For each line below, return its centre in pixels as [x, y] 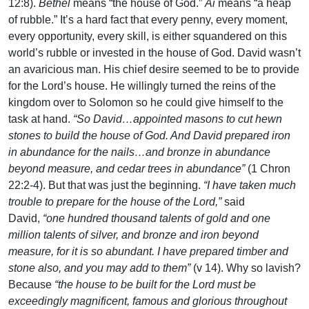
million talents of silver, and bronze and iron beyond [133, 235]
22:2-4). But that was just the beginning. [106, 186]
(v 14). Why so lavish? [247, 268]
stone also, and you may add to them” [101, 268]
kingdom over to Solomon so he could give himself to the [146, 103]
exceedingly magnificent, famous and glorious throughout [148, 301]
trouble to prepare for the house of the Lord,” [116, 202]
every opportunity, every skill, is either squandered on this [148, 37]
